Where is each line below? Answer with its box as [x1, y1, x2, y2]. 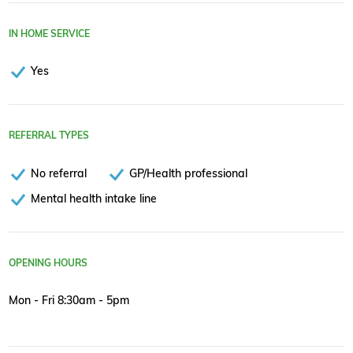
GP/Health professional [129, 165, 248, 180]
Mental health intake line [31, 191, 157, 205]
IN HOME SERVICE [9, 28, 90, 40]
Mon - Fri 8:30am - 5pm [9, 293, 129, 307]
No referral [31, 165, 87, 180]
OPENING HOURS [9, 256, 87, 269]
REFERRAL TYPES [9, 129, 89, 142]
